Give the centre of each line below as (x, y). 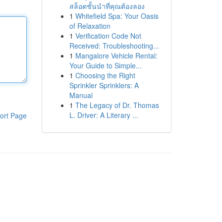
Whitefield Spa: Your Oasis (117, 16)
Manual (81, 95)
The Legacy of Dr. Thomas (117, 105)
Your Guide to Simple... (105, 65)
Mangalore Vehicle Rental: (116, 55)
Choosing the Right (105, 75)
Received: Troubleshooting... (114, 46)
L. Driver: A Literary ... (104, 115)
